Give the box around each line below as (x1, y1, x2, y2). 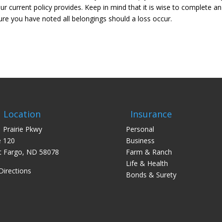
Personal (125, 124, 154, 134)
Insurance (130, 108, 172, 120)
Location (3, 108, 41, 120)
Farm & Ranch (125, 147, 172, 157)
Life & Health (125, 159, 168, 168)
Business (125, 136, 155, 146)
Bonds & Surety (125, 170, 176, 180)
